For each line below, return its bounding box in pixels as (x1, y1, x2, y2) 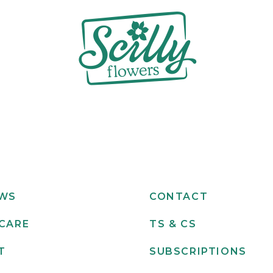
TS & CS (149, 218, 197, 230)
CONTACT (149, 190, 208, 202)
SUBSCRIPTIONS (149, 245, 247, 257)
